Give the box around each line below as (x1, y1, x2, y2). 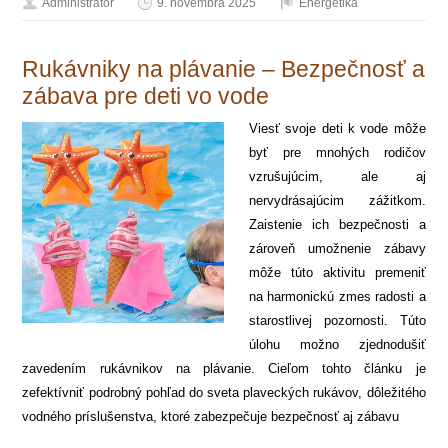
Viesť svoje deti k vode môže (249, 120, 426, 136)
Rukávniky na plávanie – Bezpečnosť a (22, 55, 426, 82)
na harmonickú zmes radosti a (249, 288, 426, 304)
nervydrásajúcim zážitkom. (249, 192, 426, 208)
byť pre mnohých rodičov (249, 144, 426, 160)
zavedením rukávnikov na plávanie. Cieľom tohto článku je (22, 360, 426, 376)
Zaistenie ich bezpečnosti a (249, 216, 426, 232)
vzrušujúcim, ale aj (249, 168, 426, 184)
